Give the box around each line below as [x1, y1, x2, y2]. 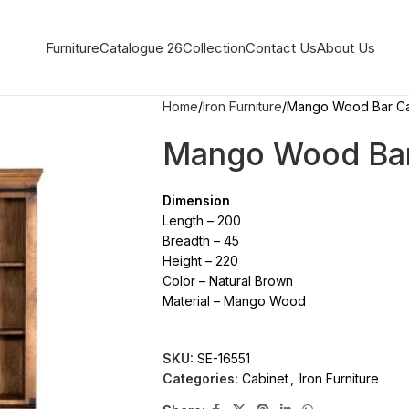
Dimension [162, 193, 230, 208]
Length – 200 [162, 213, 241, 228]
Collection [183, 38, 246, 57]
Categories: [162, 371, 238, 386]
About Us [317, 38, 375, 57]
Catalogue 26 [100, 38, 183, 57]
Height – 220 [162, 253, 238, 268]
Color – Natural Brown [162, 273, 293, 288]
